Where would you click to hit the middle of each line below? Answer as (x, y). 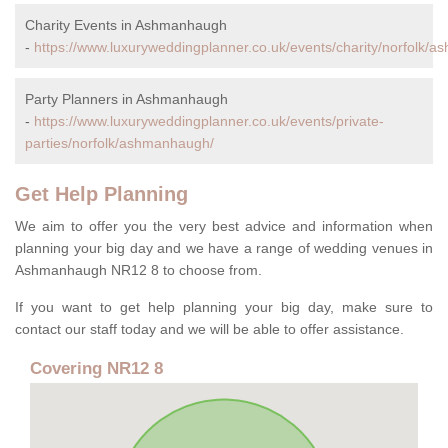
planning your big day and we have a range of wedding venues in (224, 248)
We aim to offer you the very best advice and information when (224, 226)
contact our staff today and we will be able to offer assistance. (211, 329)
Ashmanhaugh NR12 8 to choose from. (138, 270)
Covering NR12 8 (96, 369)
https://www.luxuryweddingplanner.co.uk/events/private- (209, 121)
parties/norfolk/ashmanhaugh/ (119, 143)
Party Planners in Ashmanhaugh (126, 99)
